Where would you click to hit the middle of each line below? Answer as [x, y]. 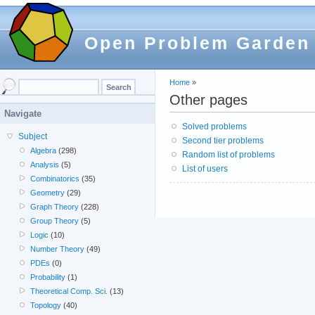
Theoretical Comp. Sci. [69, 291]
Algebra [44, 150]
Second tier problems [223, 140]
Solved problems [214, 126]
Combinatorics [55, 179]
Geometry [48, 193]
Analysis [45, 165]
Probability [48, 277]
